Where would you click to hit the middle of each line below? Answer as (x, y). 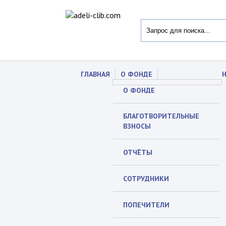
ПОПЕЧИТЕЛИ (146, 205)
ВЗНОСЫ (137, 126)
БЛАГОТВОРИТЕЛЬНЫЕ (161, 116)
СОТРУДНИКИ (146, 179)
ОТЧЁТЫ (138, 152)
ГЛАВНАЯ (95, 74)
